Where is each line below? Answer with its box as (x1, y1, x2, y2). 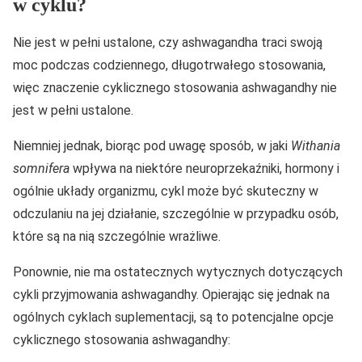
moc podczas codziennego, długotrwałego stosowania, (13, 57, 326, 74)
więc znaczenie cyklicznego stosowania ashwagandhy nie (13, 80, 337, 96)
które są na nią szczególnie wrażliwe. (13, 229, 221, 245)
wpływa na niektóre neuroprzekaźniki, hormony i (69, 161, 339, 177)
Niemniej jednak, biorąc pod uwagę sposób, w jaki (13, 138, 291, 154)
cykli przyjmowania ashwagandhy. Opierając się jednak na (13, 287, 330, 303)
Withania (291, 138, 340, 154)
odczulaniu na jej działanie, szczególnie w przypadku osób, (13, 206, 339, 222)
